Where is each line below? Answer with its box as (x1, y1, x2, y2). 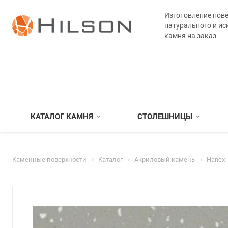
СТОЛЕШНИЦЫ (137, 112, 192, 121)
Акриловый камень (134, 156, 195, 163)
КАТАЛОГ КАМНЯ (31, 112, 93, 121)
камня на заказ (164, 32, 216, 40)
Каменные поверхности (12, 156, 87, 163)
